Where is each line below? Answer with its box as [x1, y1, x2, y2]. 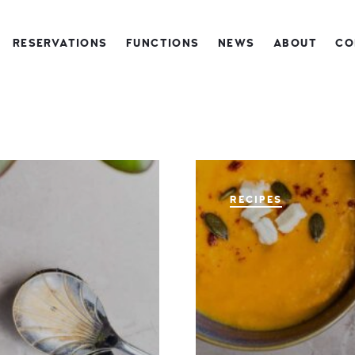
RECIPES [229, 193, 282, 207]
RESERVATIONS [12, 36, 108, 50]
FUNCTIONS [126, 36, 200, 50]
